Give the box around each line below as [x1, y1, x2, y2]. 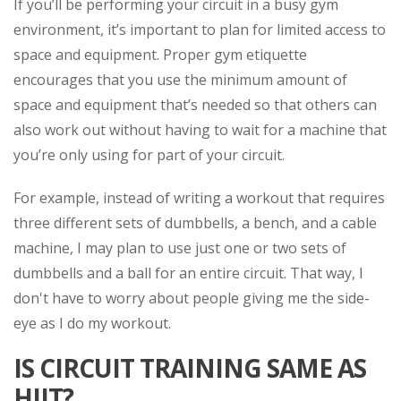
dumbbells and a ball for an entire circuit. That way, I [13, 263, 363, 283]
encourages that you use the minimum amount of [13, 70, 347, 90]
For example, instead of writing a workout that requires [13, 188, 385, 208]
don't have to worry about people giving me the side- [13, 288, 370, 308]
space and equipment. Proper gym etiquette [13, 45, 307, 64]
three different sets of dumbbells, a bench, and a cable [13, 213, 377, 233]
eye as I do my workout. [13, 313, 171, 333]
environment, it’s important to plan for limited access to [13, 20, 386, 39]
